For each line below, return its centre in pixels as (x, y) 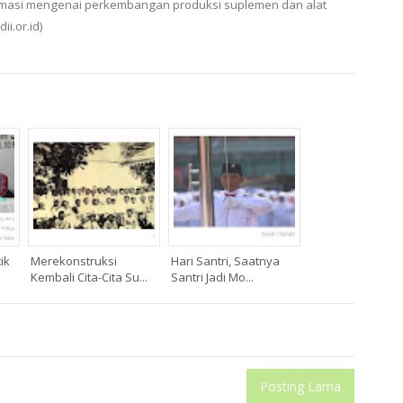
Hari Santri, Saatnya (225, 261)
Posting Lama (300, 387)
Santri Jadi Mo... (212, 278)
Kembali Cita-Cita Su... (89, 278)
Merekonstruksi (74, 261)
